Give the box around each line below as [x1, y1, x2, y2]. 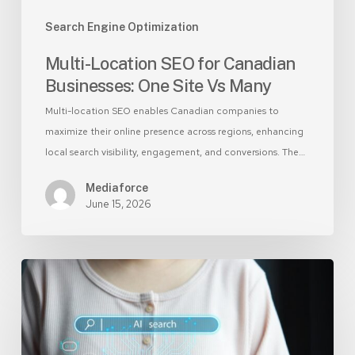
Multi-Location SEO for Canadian [44, 53, 296, 74]
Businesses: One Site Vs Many [44, 75, 272, 97]
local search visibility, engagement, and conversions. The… [44, 146, 305, 159]
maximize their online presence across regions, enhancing [44, 125, 303, 139]
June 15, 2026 [85, 197, 151, 212]
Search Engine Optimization [44, 21, 199, 34]
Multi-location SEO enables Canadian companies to [44, 105, 279, 118]
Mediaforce [85, 181, 148, 195]
